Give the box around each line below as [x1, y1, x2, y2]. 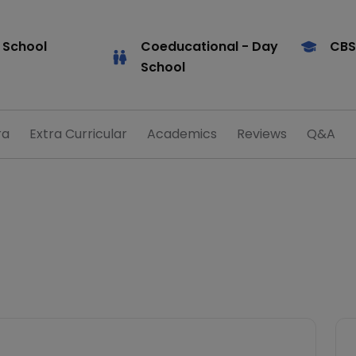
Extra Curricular [29, 125, 127, 143]
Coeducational [141, 37, 238, 56]
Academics [147, 125, 217, 143]
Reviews [237, 125, 287, 143]
